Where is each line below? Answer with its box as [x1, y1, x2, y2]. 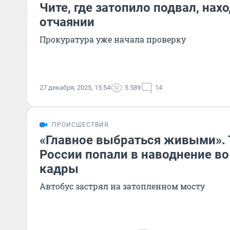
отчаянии [40, 15, 94, 29]
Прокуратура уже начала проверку [40, 34, 186, 45]
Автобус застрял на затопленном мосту [40, 181, 205, 191]
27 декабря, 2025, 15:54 [40, 84, 110, 91]
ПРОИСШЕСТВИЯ [52, 121, 109, 128]
